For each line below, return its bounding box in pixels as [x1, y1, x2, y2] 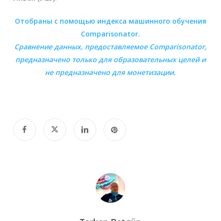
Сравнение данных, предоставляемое [14, 41, 149, 51]
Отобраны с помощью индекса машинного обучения [14, 16, 206, 26]
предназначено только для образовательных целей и [15, 54, 206, 64]
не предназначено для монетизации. [45, 67, 176, 77]
